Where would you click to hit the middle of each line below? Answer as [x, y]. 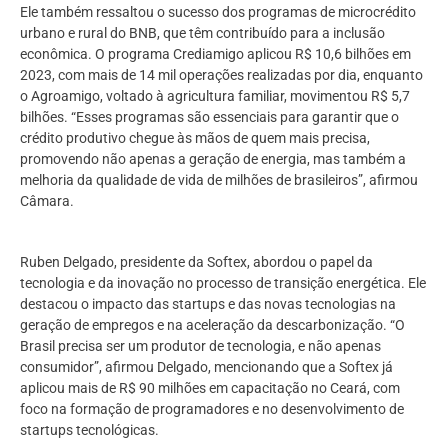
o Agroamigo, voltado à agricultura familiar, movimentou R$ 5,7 [215, 96]
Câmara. [47, 201]
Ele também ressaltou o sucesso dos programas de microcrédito [218, 12]
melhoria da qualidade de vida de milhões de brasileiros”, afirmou [219, 180]
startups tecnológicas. [89, 430]
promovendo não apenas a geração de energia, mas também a [213, 159]
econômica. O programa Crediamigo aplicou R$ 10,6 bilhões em [215, 54]
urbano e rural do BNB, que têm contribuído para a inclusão [202, 33]
